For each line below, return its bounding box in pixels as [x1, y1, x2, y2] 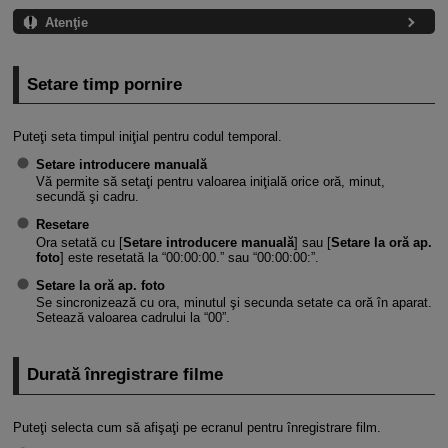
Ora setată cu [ [35, 234, 123, 250]
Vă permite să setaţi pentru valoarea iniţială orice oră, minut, [35, 174, 385, 190]
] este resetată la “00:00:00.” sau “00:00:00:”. [59, 249, 319, 265]
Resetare [35, 217, 89, 233]
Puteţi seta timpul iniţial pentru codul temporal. [12, 129, 282, 145]
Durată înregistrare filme [27, 365, 224, 385]
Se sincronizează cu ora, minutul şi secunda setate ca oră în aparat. [35, 295, 432, 311]
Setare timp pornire [27, 74, 183, 94]
